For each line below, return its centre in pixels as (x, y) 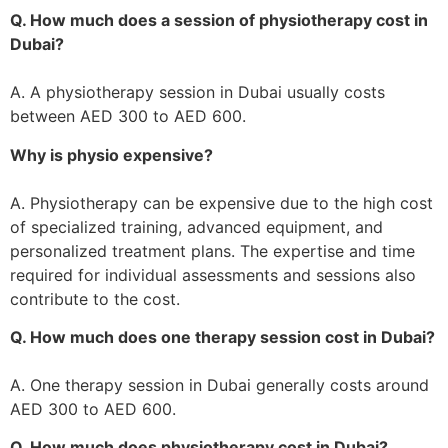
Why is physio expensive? (111, 154)
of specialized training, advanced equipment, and (196, 226)
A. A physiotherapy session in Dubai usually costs (197, 92)
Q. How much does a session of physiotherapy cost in (219, 20)
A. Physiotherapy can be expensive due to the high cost (221, 202)
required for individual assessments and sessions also (213, 274)
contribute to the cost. (95, 298)
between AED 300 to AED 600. (128, 116)
